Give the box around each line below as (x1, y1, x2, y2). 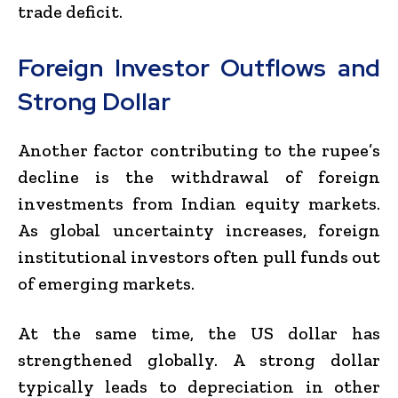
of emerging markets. (18, 272, 195, 294)
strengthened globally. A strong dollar (18, 348, 380, 370)
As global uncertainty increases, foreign (18, 219, 380, 241)
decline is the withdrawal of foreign (18, 165, 380, 187)
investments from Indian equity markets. (18, 192, 380, 214)
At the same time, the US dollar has (18, 322, 380, 344)
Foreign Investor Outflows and (18, 52, 380, 84)
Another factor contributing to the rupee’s (18, 139, 380, 161)
